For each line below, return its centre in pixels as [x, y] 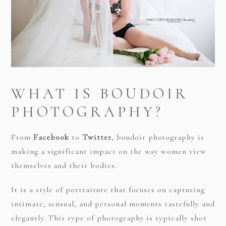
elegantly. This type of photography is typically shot [109, 218]
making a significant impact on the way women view [108, 152]
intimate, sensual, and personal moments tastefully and [113, 204]
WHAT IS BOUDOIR [100, 94]
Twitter [97, 137]
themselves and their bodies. [64, 166]
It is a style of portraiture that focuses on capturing [108, 190]
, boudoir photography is [158, 137]
